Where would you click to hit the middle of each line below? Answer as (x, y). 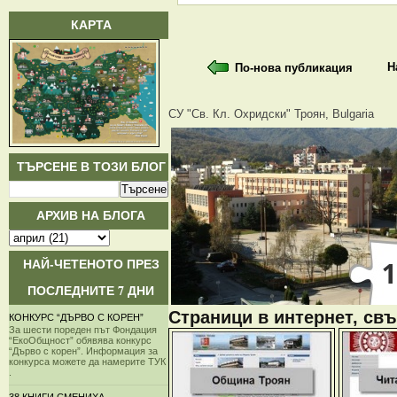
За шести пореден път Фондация (83, 329)
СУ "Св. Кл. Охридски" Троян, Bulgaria (271, 113)
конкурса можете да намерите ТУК (87, 361)
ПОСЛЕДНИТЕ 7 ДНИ (91, 290)
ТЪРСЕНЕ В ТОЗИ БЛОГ (91, 166)
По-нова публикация (294, 67)
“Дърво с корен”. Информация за (83, 350)
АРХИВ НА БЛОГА (91, 215)
